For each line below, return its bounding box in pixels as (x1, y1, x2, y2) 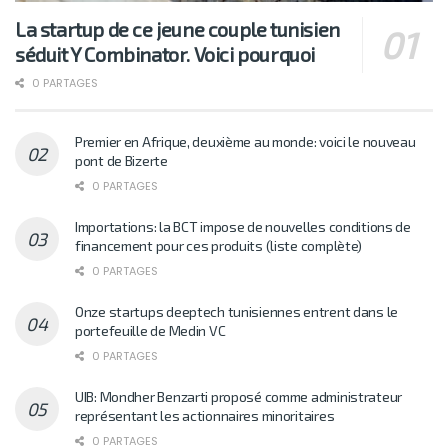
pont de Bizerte (75, 152, 168, 170)
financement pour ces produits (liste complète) (75, 237, 363, 255)
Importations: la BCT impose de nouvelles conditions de (75, 218, 411, 236)
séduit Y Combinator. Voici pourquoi (15, 42, 316, 67)
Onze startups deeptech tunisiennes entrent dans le (75, 303, 399, 321)
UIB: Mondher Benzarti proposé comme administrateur (75, 388, 403, 406)
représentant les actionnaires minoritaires (75, 407, 335, 425)
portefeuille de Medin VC (75, 322, 226, 340)
